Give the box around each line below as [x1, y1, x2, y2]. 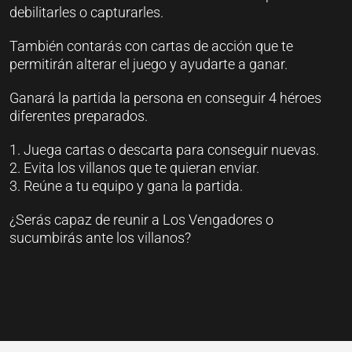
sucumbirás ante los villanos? [9, 229, 191, 247]
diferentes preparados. [9, 108, 148, 125]
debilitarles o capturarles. [9, 4, 163, 21]
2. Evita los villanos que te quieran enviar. [9, 159, 259, 177]
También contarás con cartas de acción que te [9, 38, 293, 55]
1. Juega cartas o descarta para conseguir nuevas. [9, 141, 319, 159]
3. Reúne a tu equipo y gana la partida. [9, 178, 243, 195]
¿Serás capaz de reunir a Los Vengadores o [9, 211, 273, 229]
